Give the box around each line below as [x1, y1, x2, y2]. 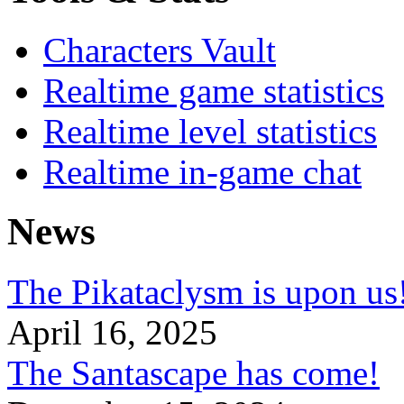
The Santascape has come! [7, 353, 380, 393]
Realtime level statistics [43, 111, 377, 151]
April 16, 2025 [7, 313, 217, 353]
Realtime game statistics [43, 70, 384, 110]
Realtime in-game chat [43, 151, 362, 191]
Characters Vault [43, 30, 276, 69]
